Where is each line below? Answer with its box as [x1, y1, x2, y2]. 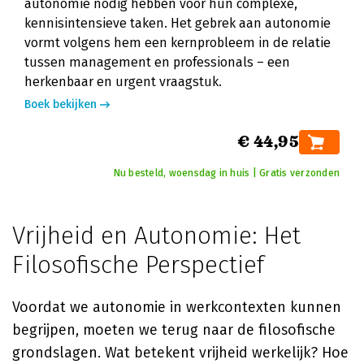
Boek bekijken [24, 97, 97, 111]
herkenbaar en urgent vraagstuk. [24, 74, 222, 89]
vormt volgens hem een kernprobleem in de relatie [24, 35, 331, 50]
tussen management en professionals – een [24, 54, 290, 70]
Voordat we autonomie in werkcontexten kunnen [12, 298, 341, 316]
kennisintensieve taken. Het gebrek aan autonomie [24, 15, 331, 31]
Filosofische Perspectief [12, 250, 264, 279]
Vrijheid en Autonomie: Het [12, 221, 301, 250]
